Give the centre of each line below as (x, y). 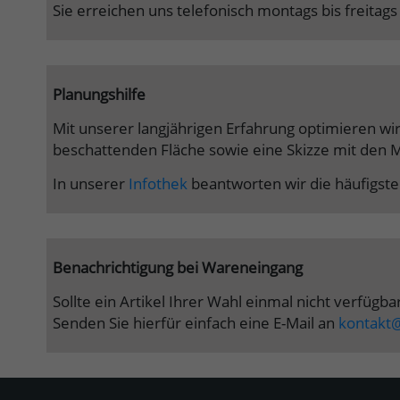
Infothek (158, 184)
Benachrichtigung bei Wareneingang (178, 268)
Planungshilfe (99, 95)
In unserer (91, 184)
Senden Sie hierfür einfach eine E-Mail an (196, 323)
